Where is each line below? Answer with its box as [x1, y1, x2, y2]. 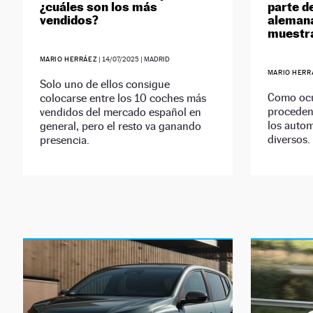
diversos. [267, 133, 310, 147]
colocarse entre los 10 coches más [39, 92, 206, 105]
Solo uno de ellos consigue [39, 78, 170, 92]
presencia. [39, 133, 89, 147]
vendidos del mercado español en [39, 105, 201, 119]
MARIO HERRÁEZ [39, 55, 98, 64]
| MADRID [139, 55, 170, 64]
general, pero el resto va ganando [39, 119, 201, 133]
